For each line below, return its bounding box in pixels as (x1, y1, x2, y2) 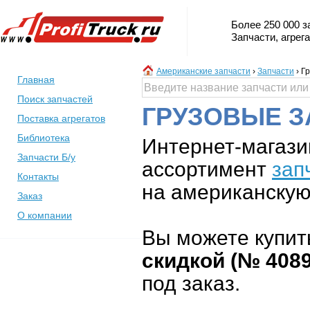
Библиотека (17, 132, 70, 143)
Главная (17, 74, 55, 85)
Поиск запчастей (17, 93, 93, 104)
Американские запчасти (156, 66, 250, 76)
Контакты (17, 171, 59, 182)
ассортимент (142, 158, 272, 181)
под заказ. (142, 272, 240, 295)
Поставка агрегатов (17, 113, 105, 124)
